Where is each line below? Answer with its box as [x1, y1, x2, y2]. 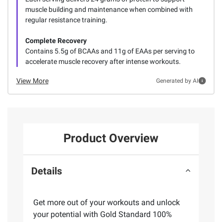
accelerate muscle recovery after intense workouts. [25, 57, 181, 65]
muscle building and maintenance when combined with [25, 5, 193, 13]
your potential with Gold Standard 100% [33, 210, 172, 220]
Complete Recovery [25, 36, 87, 45]
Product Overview [63, 131, 159, 146]
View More [16, 76, 49, 85]
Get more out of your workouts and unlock [33, 198, 180, 208]
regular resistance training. [25, 15, 108, 24]
